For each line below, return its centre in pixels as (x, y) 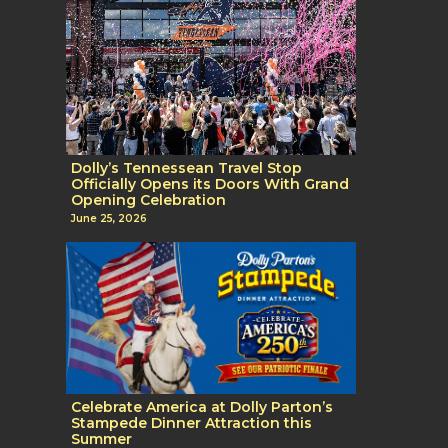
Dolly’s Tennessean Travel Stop (186, 167)
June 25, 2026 (109, 219)
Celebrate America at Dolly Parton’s (202, 407)
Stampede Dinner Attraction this (191, 423)
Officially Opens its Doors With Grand (210, 183)
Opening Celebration (148, 199)
